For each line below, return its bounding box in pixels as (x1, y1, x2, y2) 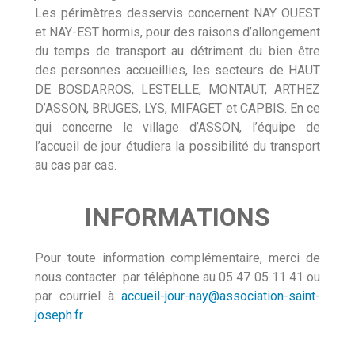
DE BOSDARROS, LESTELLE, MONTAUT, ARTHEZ (34, 82, 321, 97)
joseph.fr (34, 307, 83, 323)
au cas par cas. (34, 158, 116, 174)
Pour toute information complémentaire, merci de (34, 250, 321, 266)
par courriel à (34, 288, 122, 304)
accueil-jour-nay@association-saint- (121, 288, 321, 304)
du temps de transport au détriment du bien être (34, 44, 321, 59)
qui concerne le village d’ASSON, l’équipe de (34, 120, 321, 136)
